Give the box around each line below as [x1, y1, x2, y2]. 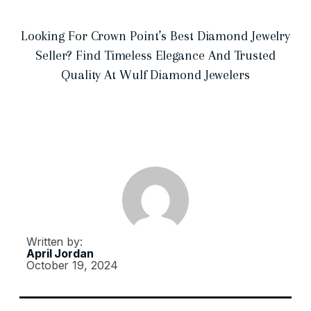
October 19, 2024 [26, 258, 118, 272]
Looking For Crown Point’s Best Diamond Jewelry [20, 28, 291, 44]
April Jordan [26, 246, 94, 260]
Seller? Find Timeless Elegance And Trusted [35, 47, 276, 63]
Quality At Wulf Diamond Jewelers [61, 67, 250, 83]
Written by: [26, 234, 83, 249]
